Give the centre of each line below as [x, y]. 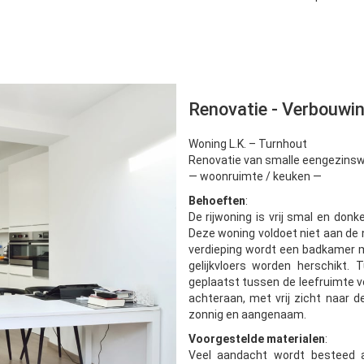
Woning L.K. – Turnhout [247, 143]
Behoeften [217, 200]
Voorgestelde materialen [256, 338]
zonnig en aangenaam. [247, 314]
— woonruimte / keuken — [255, 176]
